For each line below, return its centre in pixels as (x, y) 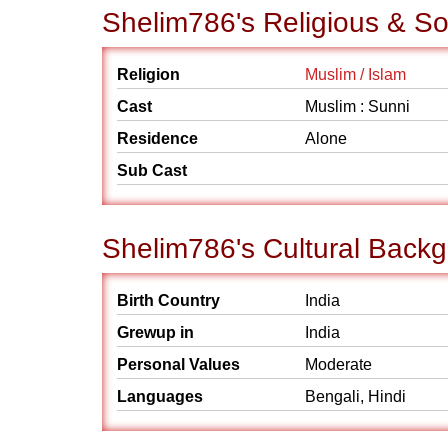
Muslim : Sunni (357, 106)
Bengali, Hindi (355, 396)
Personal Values (178, 364)
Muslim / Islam (355, 74)
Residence (157, 138)
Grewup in (155, 332)
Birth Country (168, 300)
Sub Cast (152, 170)
